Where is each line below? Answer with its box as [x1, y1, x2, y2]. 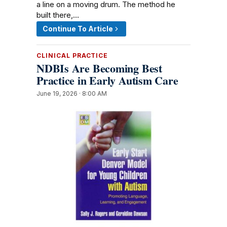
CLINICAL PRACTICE [36, 52, 108, 59]
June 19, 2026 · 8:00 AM [36, 90, 107, 97]
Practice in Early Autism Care [36, 72, 178, 89]
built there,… [36, 10, 79, 20]
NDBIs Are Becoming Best [36, 60, 162, 77]
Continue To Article [43, 24, 113, 33]
